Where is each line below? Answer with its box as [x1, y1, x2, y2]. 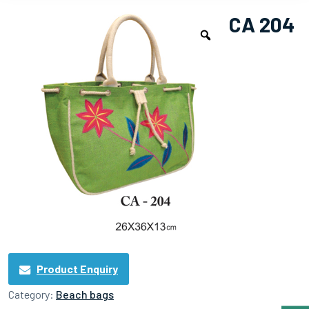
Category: [8, 288, 56, 301]
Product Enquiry [37, 262, 118, 276]
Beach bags [56, 288, 114, 301]
